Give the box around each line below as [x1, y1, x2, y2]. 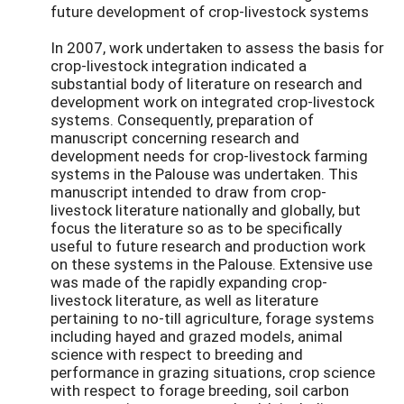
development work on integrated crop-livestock [50, 90, 374, 112]
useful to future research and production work [50, 234, 365, 256]
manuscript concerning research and [50, 126, 299, 148]
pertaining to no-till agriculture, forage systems [50, 307, 374, 328]
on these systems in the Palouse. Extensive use [50, 252, 372, 274]
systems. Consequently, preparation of [50, 108, 314, 130]
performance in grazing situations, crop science [50, 361, 375, 382]
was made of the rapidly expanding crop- [50, 271, 327, 292]
